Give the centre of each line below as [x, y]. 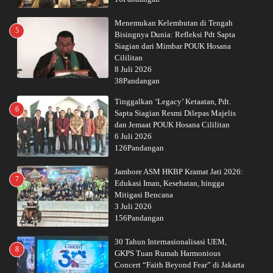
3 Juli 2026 [133, 206]
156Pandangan [139, 218]
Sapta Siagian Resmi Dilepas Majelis [175, 113]
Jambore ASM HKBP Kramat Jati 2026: [179, 172]
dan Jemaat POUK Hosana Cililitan [172, 125]
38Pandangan [137, 81]
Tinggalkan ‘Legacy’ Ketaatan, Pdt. [173, 101]
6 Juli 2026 [133, 136]
